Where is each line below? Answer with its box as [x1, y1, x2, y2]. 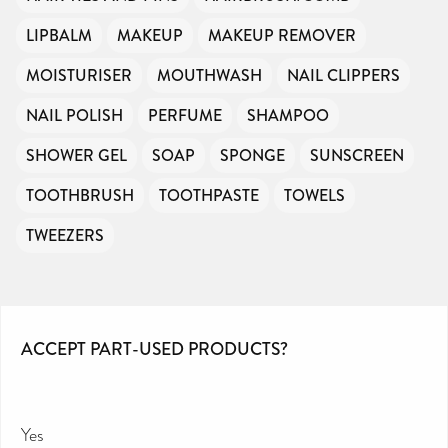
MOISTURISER [26, 63, 132, 87]
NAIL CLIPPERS [287, 63, 400, 87]
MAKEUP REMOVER [208, 23, 356, 47]
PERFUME [148, 103, 222, 127]
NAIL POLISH [26, 103, 123, 127]
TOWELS [284, 183, 345, 207]
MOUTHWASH [157, 63, 262, 87]
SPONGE [220, 143, 285, 167]
